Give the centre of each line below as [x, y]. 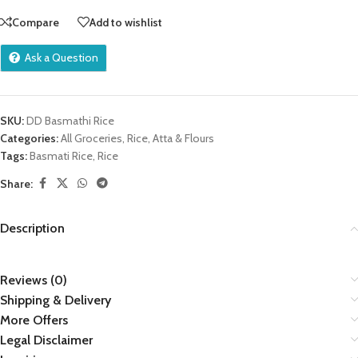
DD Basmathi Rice [70, 121]
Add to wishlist [126, 22]
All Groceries [91, 138]
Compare [36, 22]
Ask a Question [62, 58]
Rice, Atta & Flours [171, 138]
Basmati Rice [61, 156]
